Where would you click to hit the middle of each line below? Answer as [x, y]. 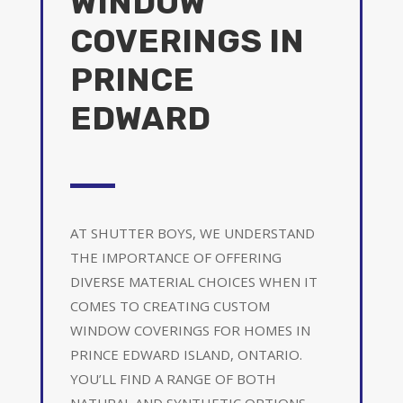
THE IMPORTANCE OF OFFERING [175, 257]
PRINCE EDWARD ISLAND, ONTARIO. [186, 354]
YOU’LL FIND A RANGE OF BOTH [173, 378]
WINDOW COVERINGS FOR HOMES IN [190, 330]
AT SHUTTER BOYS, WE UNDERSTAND [192, 233]
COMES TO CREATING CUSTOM [170, 305]
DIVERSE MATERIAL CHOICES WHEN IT [193, 281]
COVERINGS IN [187, 40]
